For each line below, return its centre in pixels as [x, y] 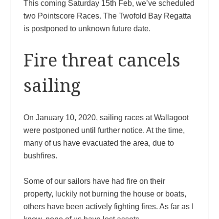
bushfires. [40, 155]
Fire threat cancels [102, 60]
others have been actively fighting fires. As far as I [108, 206]
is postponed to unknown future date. [87, 28]
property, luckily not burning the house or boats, [105, 194]
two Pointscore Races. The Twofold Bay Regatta [107, 16]
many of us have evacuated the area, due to [99, 143]
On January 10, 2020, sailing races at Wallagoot [106, 117]
